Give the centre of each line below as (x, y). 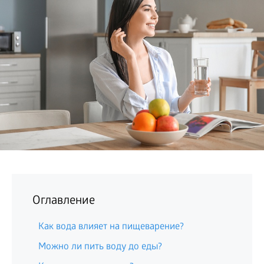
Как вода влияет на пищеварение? (111, 227)
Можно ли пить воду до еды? (100, 247)
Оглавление (64, 202)
